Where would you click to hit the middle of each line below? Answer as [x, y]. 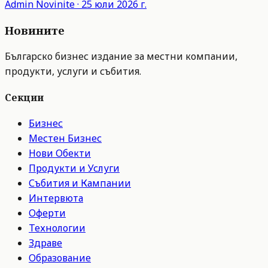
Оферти [47, 213]
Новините [35, 31]
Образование [60, 258]
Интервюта [56, 198]
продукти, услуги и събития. [73, 71]
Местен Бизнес [65, 138]
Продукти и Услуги [74, 168]
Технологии [57, 228]
